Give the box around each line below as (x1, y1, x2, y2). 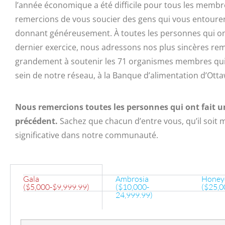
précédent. (15, 115, 58, 127)
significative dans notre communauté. (15, 129, 158, 141)
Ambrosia (116, 174, 149, 184)
